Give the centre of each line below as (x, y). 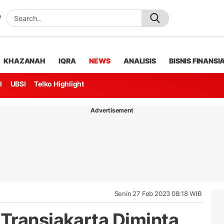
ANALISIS (140, 60)
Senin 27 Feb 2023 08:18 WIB (158, 193)
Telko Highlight (59, 84)
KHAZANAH (24, 60)
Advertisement (112, 110)
